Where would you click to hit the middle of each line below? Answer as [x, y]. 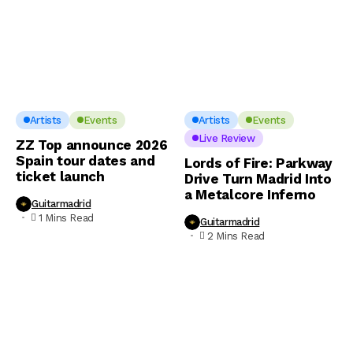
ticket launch [60, 176]
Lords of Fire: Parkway [258, 163]
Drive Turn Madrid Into [258, 178]
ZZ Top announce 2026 [92, 145]
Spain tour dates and [85, 160]
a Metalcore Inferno [250, 194]
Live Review [227, 138]
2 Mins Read [236, 236]
